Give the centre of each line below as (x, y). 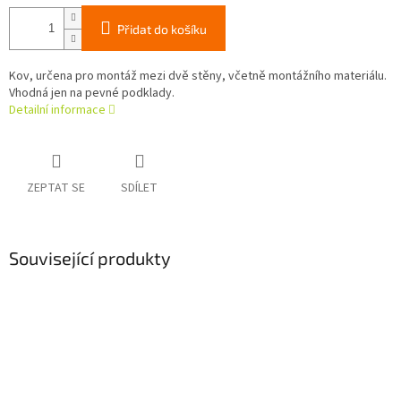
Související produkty (90, 258)
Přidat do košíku (162, 30)
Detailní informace (57, 111)
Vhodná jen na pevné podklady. (92, 94)
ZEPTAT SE (56, 188)
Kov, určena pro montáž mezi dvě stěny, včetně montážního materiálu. (198, 77)
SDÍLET (139, 188)
